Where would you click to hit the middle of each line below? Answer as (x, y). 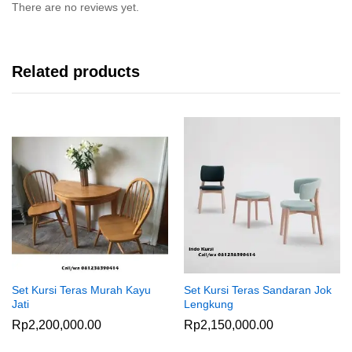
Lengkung (209, 304)
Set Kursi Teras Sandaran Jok (258, 290)
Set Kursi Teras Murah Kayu (81, 290)
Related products (76, 71)
